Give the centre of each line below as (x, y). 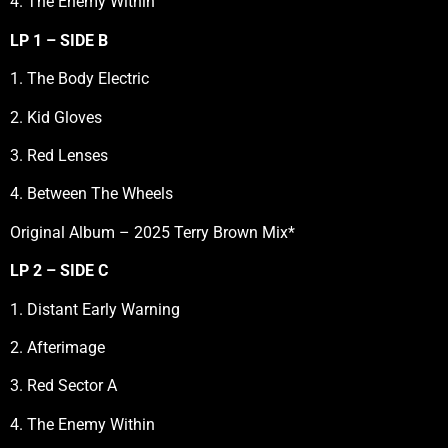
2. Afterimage (57, 347)
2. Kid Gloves (56, 117)
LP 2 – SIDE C (59, 271)
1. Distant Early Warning (95, 309)
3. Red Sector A (63, 386)
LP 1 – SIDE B (59, 40)
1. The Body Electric (79, 79)
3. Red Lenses (59, 156)
